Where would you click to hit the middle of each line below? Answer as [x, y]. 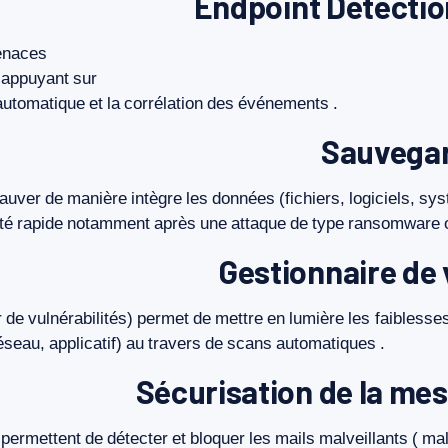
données [243, 198]
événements [283, 103]
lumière [316, 318]
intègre [156, 198]
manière [97, 198]
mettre [239, 318]
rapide [40, 223]
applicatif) [85, 343]
